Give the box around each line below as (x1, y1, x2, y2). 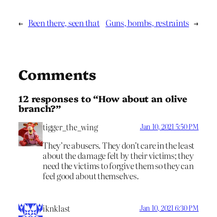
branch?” (18, 102, 62, 115)
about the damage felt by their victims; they (43, 149, 194, 162)
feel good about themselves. (43, 170, 139, 182)
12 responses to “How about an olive (18, 92, 187, 105)
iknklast (43, 202, 71, 215)
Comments (18, 64, 97, 84)
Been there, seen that (28, 16, 100, 29)
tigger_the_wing (43, 121, 98, 133)
